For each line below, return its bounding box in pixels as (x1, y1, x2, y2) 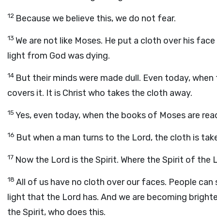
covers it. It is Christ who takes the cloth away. (7, 88, 192, 98)
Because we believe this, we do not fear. (15, 13, 176, 24)
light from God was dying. (7, 50, 110, 61)
